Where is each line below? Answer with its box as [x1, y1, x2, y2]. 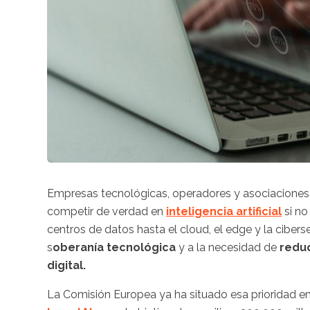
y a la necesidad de [179, 240, 280, 254]
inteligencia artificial [166, 204, 282, 218]
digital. [47, 258, 86, 272]
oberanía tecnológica [53, 240, 179, 254]
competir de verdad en [47, 204, 166, 218]
